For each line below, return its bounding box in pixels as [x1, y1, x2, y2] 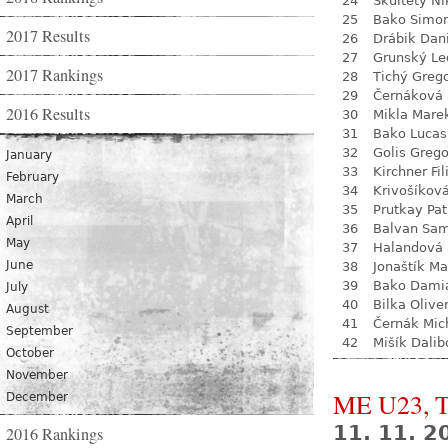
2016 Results [6, 103, 90, 125]
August [6, 302, 49, 316]
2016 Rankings [6, 423, 103, 445]
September [6, 324, 73, 338]
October [6, 346, 54, 360]
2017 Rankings [6, 64, 103, 86]
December [6, 390, 68, 404]
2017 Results [6, 25, 90, 47]
